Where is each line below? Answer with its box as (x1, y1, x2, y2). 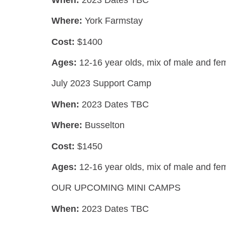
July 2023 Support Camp (51, 78, 151, 89)
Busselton (82, 120, 125, 131)
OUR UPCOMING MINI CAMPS (51, 183, 181, 193)
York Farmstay (82, 16, 143, 26)
